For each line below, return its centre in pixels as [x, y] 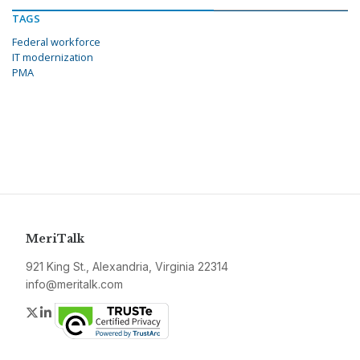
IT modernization [53, 57]
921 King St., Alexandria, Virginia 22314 [127, 267]
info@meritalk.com [74, 284]
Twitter [59, 312]
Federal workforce [56, 42]
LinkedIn [78, 312]
